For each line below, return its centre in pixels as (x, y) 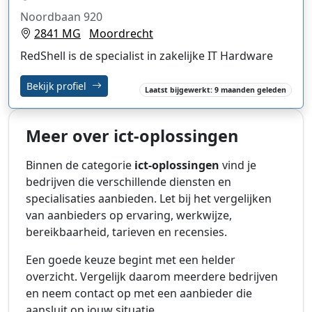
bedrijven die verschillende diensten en (128, 181)
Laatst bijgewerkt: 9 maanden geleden (216, 89)
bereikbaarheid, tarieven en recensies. (126, 232)
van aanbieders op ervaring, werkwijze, (129, 215)
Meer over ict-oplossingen (132, 135)
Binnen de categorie (80, 165)
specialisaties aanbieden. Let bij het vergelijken (149, 198)
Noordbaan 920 (61, 16)
